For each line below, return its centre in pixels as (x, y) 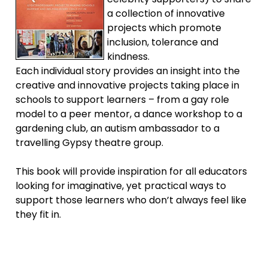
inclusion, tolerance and (163, 42)
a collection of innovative (166, 13)
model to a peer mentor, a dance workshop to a (129, 114)
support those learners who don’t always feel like (131, 200)
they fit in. (39, 214)
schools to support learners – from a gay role (123, 99)
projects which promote (165, 28)
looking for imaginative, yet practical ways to (121, 185)
